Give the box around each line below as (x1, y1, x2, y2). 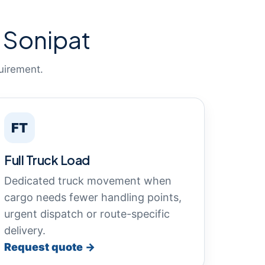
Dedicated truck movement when (4, 174, 172, 187)
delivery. (4, 224, 46, 237)
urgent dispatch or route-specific (4, 208, 170, 220)
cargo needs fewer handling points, (4, 191, 182, 203)
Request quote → (4, 241, 95, 253)
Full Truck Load (4, 152, 90, 168)
